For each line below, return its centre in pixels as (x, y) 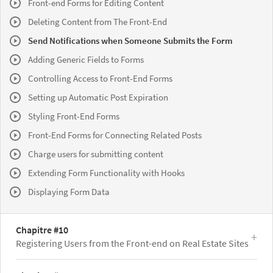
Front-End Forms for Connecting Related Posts (115, 135)
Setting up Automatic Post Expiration (98, 97)
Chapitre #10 (42, 229)
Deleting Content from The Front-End (97, 21)
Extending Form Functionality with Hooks (106, 172)
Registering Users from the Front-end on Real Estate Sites (132, 243)
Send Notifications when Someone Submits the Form (130, 40)
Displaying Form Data (69, 191)
